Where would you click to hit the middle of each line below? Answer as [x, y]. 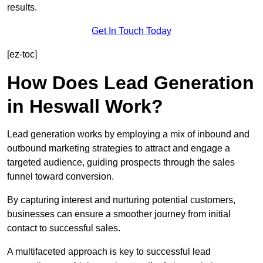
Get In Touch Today [131, 31]
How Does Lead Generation [131, 83]
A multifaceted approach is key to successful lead [109, 252]
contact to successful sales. [64, 228]
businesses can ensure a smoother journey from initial [119, 214]
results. [22, 8]
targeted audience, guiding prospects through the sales [121, 163]
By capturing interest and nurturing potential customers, [121, 200]
